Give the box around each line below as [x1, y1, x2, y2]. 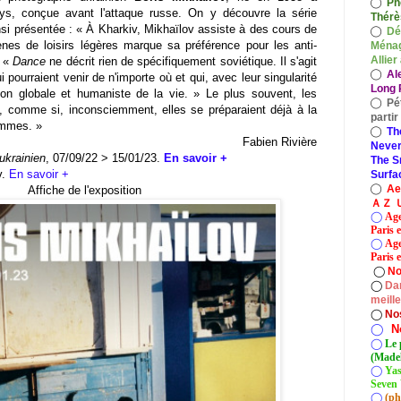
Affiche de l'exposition [27, 183, 141, 198]
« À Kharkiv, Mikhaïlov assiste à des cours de [72, 22, 317, 37]
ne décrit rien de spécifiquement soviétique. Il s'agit [46, 55, 318, 69]
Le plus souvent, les [205, 87, 318, 101]
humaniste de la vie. [71, 87, 194, 101]
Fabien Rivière [243, 135, 317, 149]
